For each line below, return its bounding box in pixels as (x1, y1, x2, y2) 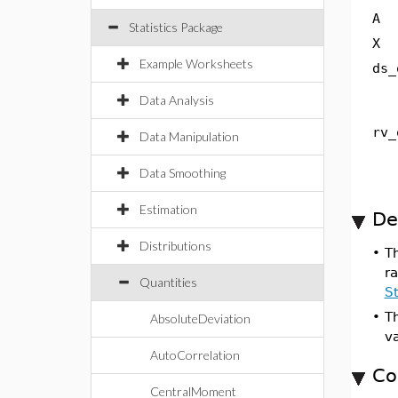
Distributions (139, 238, 211, 253)
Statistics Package (129, 20, 223, 35)
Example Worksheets (139, 56, 253, 71)
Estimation (139, 202, 197, 217)
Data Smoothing (139, 165, 226, 180)
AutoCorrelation (150, 347, 240, 362)
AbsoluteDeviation (150, 311, 251, 326)
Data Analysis (139, 92, 214, 107)
